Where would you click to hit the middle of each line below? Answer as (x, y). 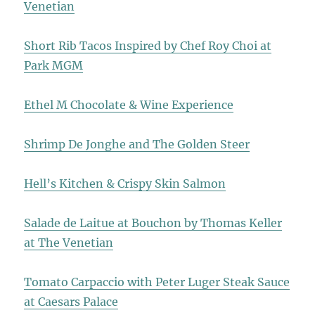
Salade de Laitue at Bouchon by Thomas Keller (153, 223)
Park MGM (54, 66)
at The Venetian (69, 243)
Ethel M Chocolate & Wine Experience (129, 105)
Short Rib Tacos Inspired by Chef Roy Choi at (148, 46)
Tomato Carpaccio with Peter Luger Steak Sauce (157, 282)
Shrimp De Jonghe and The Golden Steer (137, 144)
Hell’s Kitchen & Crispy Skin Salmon (125, 184)
